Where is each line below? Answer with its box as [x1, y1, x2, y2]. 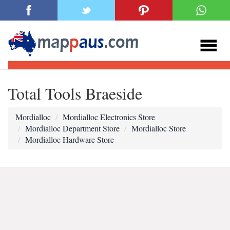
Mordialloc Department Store [25, 123, 120, 133]
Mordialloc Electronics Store [63, 111, 155, 122]
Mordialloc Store [131, 123, 186, 133]
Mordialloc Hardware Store [25, 134, 114, 145]
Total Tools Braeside [8, 82, 142, 104]
